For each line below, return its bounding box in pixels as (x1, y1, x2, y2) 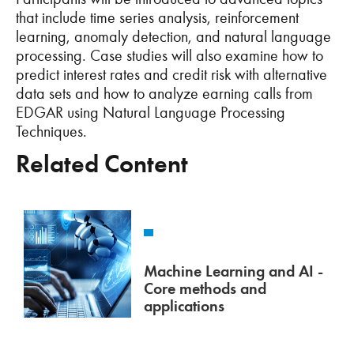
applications (143, 296, 224, 316)
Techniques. (16, 122, 87, 141)
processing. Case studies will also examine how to (16, 46, 323, 65)
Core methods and (143, 279, 266, 299)
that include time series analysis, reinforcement (16, 8, 299, 27)
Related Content (16, 148, 188, 179)
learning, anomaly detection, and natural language (16, 27, 331, 46)
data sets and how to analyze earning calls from (16, 84, 313, 103)
